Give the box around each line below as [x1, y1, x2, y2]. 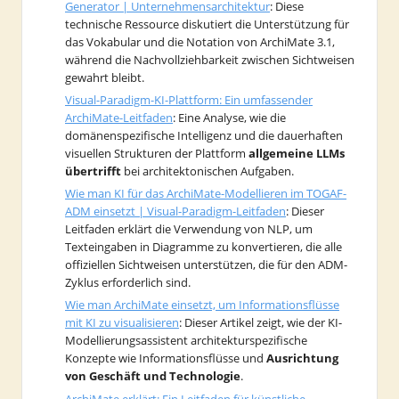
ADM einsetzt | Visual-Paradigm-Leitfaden [65, 203, 286, 220]
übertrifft [65, 163, 121, 180]
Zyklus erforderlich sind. [65, 274, 191, 291]
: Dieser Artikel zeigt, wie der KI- [179, 314, 342, 331]
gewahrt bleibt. [65, 69, 144, 86]
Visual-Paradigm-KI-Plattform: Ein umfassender [65, 92, 313, 109]
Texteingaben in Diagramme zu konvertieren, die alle [65, 239, 342, 256]
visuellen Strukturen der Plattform [65, 145, 246, 162]
